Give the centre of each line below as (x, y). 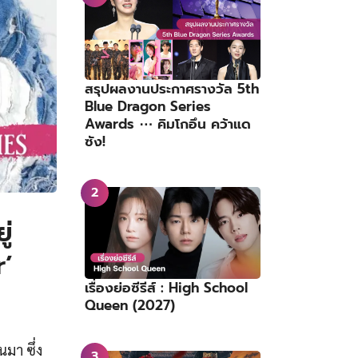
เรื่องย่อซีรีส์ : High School (166, 288)
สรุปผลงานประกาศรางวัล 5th (172, 88)
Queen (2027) (130, 306)
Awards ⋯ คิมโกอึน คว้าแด (168, 123)
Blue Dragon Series (148, 106)
